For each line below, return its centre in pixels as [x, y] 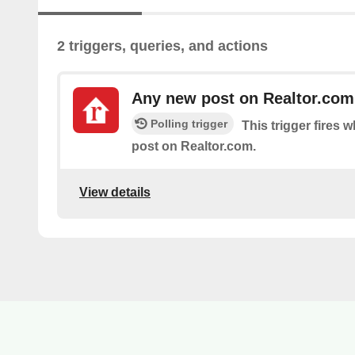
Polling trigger [189, 124]
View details [115, 192]
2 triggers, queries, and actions [162, 46]
